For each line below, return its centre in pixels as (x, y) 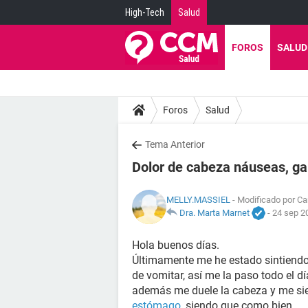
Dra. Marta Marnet (214, 212)
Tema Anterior (175, 144)
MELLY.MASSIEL (198, 199)
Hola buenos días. (176, 245)
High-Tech (145, 12)
